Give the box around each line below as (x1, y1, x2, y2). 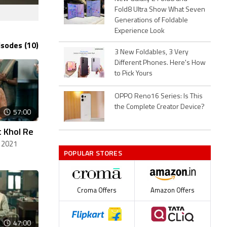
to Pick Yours (115, 69, 153, 78)
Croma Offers (77, 187, 117, 194)
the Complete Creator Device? (115, 103, 205, 111)
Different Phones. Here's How (115, 59, 206, 67)
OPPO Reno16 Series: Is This (115, 92, 203, 100)
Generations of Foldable (115, 16, 188, 24)
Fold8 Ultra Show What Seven (115, 6, 205, 14)
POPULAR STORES (64, 147, 122, 158)
